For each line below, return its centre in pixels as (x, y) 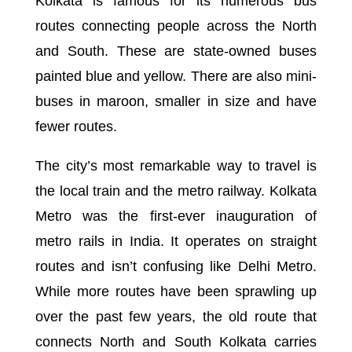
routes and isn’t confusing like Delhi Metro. (176, 266)
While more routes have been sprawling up (176, 291)
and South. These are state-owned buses (176, 51)
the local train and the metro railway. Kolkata (176, 191)
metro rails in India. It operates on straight (176, 241)
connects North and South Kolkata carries (176, 341)
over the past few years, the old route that (176, 316)
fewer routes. (76, 126)
